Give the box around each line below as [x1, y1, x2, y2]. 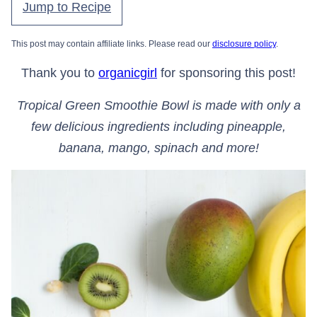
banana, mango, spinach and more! [58, 141, 259, 155]
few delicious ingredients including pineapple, [31, 120, 286, 134]
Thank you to [21, 66, 98, 80]
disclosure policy [212, 39, 276, 49]
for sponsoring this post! [157, 66, 296, 80]
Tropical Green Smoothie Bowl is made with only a [16, 98, 301, 113]
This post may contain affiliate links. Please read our [11, 39, 212, 49]
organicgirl [98, 66, 157, 80]
